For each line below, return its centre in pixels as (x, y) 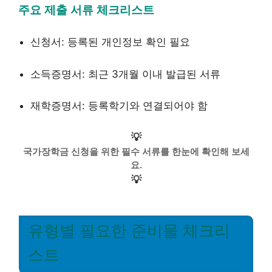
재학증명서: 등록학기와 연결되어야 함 (119, 106)
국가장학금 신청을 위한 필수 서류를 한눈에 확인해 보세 (136, 151)
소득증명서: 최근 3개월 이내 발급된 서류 (125, 74)
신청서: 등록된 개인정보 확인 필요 (110, 42)
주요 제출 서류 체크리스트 (86, 10)
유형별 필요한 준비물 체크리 (129, 230)
